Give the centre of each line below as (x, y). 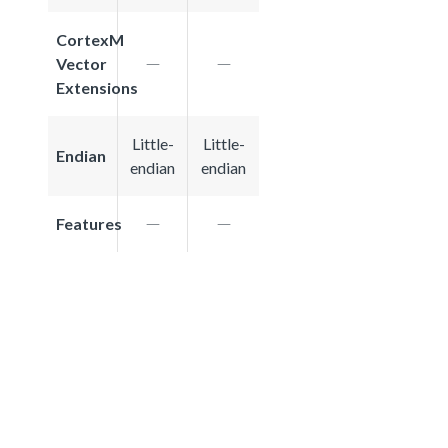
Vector (81, 63)
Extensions (97, 87)
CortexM (90, 39)
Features (89, 223)
